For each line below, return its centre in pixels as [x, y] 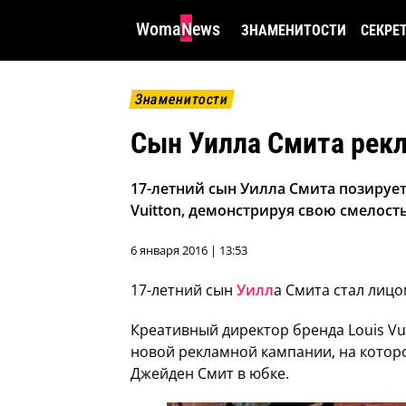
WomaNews [178, 29]
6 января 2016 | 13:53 [189, 251]
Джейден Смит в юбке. [210, 374]
